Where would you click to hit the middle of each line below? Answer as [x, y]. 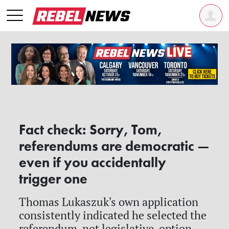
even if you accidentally [93, 162]
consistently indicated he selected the [113, 215]
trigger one [53, 179]
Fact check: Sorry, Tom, [91, 130]
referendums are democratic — [114, 146]
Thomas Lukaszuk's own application [109, 202]
